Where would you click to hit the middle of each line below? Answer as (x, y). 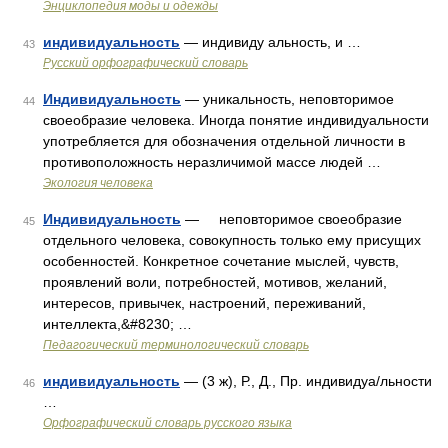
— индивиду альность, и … (270, 42)
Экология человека (98, 183)
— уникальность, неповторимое (287, 99)
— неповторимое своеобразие (291, 219)
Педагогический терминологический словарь (176, 345)
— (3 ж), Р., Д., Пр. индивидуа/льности (306, 381)
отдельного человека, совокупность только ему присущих (232, 240)
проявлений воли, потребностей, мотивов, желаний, (215, 282)
